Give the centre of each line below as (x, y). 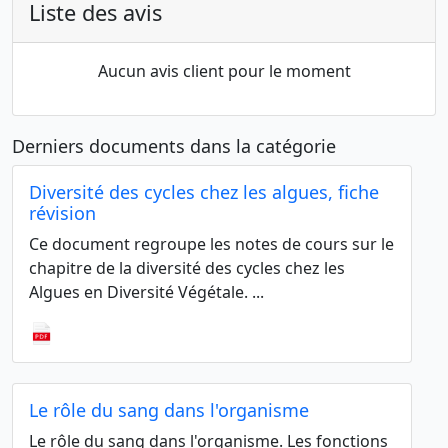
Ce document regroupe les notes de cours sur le (211, 244)
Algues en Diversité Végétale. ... (146, 292)
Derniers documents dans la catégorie (174, 146)
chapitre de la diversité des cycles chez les (187, 268)
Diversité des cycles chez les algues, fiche (204, 192)
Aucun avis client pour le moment (224, 71)
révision (62, 213)
